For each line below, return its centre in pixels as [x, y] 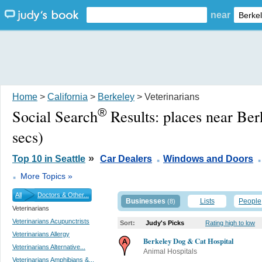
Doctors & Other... [63, 194]
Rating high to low [230, 223]
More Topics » [46, 176]
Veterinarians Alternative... [49, 247]
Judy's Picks [165, 223]
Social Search [55, 116]
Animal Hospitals [170, 251]
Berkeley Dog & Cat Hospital [188, 241]
